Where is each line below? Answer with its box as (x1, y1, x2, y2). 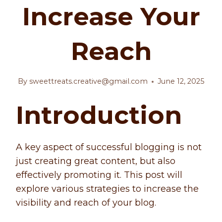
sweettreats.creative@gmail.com (29, 77, 148, 86)
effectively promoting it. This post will (16, 169, 182, 181)
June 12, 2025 (157, 77, 204, 86)
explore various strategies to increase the (16, 183, 199, 195)
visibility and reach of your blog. (16, 197, 156, 209)
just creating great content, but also (16, 156, 175, 167)
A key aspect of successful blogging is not (16, 142, 202, 153)
